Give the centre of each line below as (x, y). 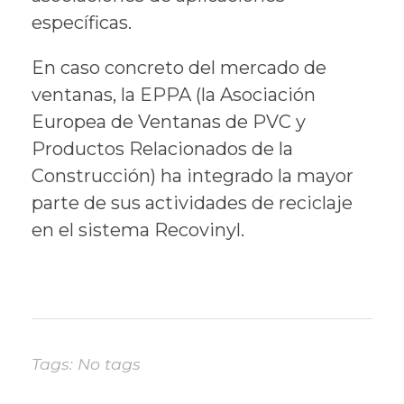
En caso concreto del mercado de (179, 68)
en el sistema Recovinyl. (138, 230)
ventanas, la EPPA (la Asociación (174, 95)
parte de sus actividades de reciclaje (192, 203)
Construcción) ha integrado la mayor (193, 176)
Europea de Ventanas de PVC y (169, 122)
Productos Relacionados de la (162, 149)
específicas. (82, 23)
